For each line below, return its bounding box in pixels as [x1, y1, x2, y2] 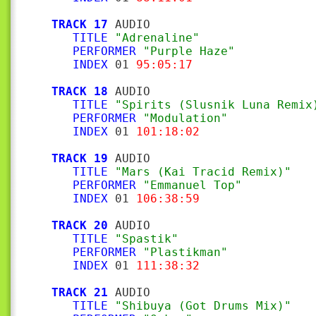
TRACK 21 [51, 286, 108, 299]
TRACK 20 [51, 219, 108, 232]
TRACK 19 [51, 152, 108, 165]
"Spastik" [115, 232, 178, 245]
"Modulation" [143, 111, 228, 125]
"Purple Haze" [143, 44, 235, 58]
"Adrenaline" [115, 31, 200, 44]
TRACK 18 [51, 85, 108, 98]
